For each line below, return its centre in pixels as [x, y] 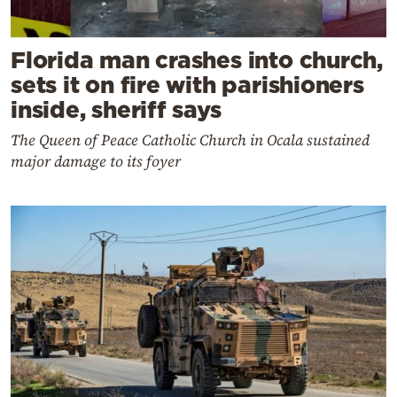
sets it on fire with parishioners [187, 84]
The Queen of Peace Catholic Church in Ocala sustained [190, 140]
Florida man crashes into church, [197, 59]
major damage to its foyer [96, 161]
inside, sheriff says [116, 109]
